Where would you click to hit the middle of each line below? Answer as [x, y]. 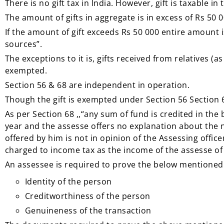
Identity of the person [68, 181]
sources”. [23, 44]
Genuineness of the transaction [88, 210]
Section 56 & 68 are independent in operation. [97, 85]
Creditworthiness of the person [87, 196]
